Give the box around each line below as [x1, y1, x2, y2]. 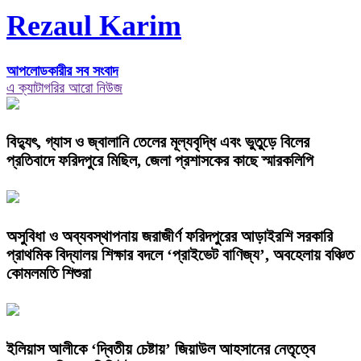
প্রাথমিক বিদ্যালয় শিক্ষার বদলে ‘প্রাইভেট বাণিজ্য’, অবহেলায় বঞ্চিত [6, 246, 354, 264]
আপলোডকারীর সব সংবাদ [6, 62, 118, 79]
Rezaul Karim [6, 10, 181, 43]
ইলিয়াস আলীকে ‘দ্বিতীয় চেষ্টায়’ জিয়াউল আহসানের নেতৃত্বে [6, 340, 315, 359]
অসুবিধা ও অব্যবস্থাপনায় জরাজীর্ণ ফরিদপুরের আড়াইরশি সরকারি [6, 227, 333, 246]
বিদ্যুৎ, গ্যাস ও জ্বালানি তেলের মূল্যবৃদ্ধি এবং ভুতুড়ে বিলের [6, 133, 309, 151]
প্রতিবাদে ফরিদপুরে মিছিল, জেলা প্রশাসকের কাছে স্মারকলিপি [6, 151, 313, 170]
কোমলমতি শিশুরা [6, 264, 91, 283]
